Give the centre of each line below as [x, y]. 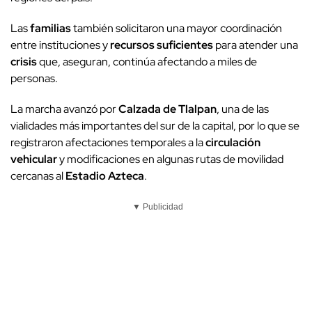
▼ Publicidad [158, 207]
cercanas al [38, 176]
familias [50, 29]
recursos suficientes [162, 45]
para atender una [256, 45]
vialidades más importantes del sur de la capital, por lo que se [155, 126]
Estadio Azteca [105, 176]
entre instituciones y [60, 45]
